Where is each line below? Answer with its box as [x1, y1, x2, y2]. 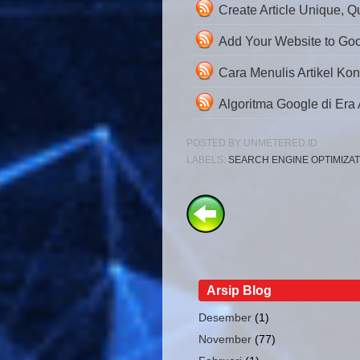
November [198, 332, 252, 346]
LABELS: [186, 154, 228, 166]
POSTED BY [186, 137, 243, 149]
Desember [198, 311, 252, 325]
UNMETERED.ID [243, 137, 317, 149]
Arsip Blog [206, 284, 272, 298]
